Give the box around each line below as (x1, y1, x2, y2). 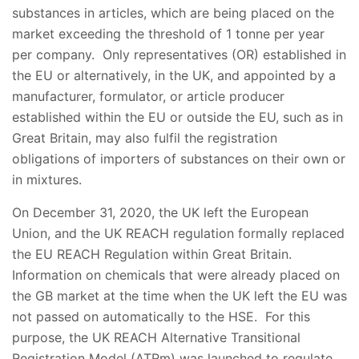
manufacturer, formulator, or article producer (12, 88, 284, 104)
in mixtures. (12, 171, 82, 188)
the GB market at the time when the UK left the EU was (12, 288, 347, 304)
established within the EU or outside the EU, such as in (12, 109, 343, 125)
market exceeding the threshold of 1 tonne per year (12, 26, 325, 42)
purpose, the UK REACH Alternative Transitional (12, 329, 301, 345)
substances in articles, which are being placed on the (12, 5, 334, 21)
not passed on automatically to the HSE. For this (12, 309, 310, 325)
